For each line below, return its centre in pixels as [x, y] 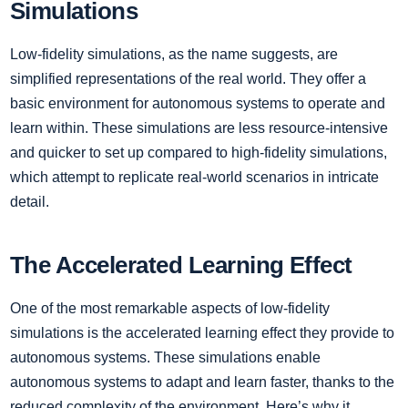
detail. [30, 201]
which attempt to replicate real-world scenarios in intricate [194, 177]
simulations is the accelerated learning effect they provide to [202, 332]
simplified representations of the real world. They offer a [188, 78]
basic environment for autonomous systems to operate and [198, 103]
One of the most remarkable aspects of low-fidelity [170, 308]
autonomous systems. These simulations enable [165, 357]
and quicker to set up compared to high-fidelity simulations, [199, 152]
